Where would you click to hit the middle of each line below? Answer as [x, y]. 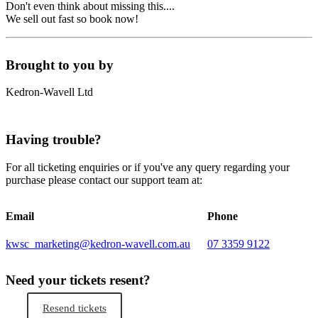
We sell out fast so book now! [72, 19]
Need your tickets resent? [78, 280]
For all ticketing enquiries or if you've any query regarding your [148, 167]
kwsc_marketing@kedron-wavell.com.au [98, 244]
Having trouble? [54, 140]
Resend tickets [75, 308]
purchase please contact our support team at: [104, 180]
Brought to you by [60, 65]
